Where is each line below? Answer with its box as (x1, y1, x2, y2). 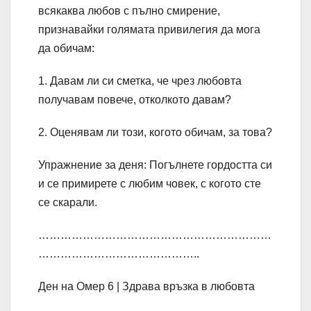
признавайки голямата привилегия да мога (38, 24, 260, 36)
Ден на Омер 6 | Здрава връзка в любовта (38, 280, 255, 293)
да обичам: (38, 42, 94, 55)
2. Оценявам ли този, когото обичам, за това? (38, 126, 272, 139)
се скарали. (38, 196, 97, 209)
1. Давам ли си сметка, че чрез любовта (38, 75, 242, 87)
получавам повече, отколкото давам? (38, 94, 231, 106)
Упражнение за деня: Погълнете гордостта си (38, 159, 272, 171)
